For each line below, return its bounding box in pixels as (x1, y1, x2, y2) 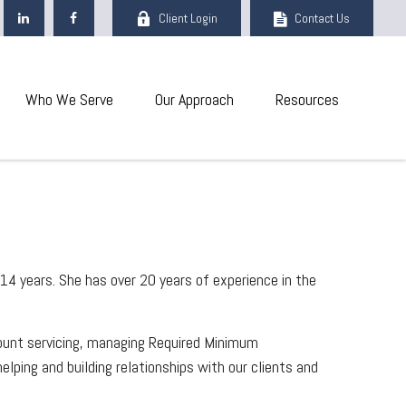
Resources (275, 88, 339, 110)
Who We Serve (24, 88, 113, 110)
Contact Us (294, 9, 350, 26)
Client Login (158, 9, 217, 26)
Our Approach (154, 88, 234, 110)
